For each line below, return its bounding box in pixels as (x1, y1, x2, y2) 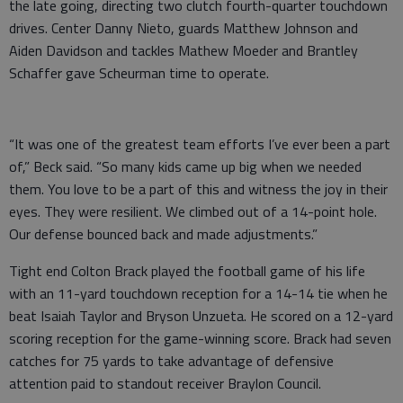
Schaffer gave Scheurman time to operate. (9, 61, 269, 84)
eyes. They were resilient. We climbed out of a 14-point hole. (9, 200, 377, 222)
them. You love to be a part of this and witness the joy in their (9, 177, 388, 200)
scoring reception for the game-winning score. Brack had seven (9, 327, 391, 349)
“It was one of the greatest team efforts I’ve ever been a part (9, 132, 390, 155)
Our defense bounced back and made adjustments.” (9, 222, 318, 245)
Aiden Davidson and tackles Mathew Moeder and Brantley (9, 39, 358, 61)
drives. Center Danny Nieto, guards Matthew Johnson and (9, 16, 358, 39)
